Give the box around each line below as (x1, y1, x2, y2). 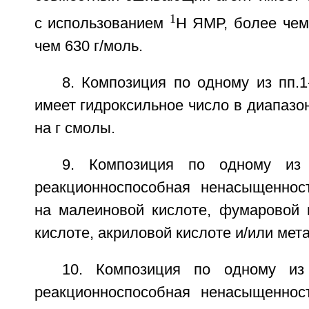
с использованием (34, 15, 170, 32)
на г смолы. (34, 120, 115, 137)
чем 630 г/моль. (34, 38, 143, 55)
